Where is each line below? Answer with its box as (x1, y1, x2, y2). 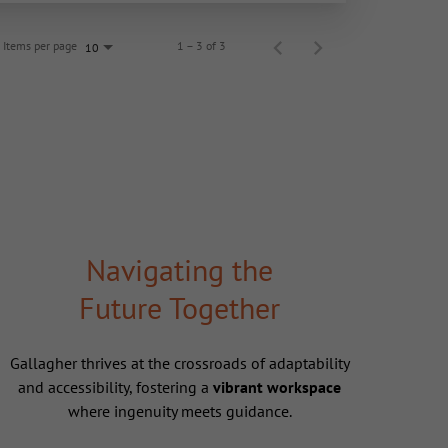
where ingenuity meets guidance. (67, 401, 292, 422)
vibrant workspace (213, 377, 342, 398)
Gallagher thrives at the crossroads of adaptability (9, 353, 350, 374)
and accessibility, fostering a (18, 377, 214, 398)
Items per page (3, 38, 77, 54)
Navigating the (86, 250, 274, 290)
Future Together (79, 288, 281, 328)
